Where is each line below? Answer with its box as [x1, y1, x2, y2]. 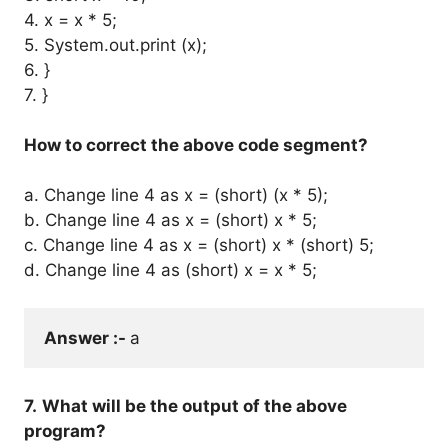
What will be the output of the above [42, 395, 347, 416]
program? [24, 420, 106, 441]
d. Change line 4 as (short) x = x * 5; [24, 259, 317, 280]
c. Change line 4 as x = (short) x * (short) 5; [24, 234, 374, 255]
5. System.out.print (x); [24, 34, 207, 55]
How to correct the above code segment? [24, 134, 368, 155]
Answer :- [44, 328, 130, 348]
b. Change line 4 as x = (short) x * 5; [24, 209, 317, 230]
